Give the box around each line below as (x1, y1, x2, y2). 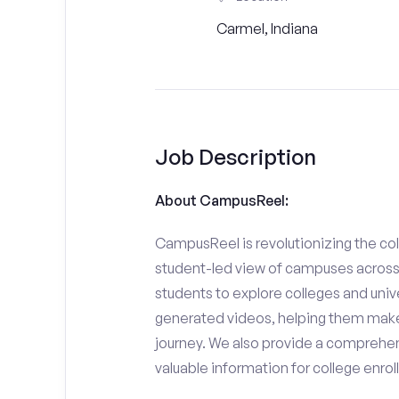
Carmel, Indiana (216, 20, 318, 37)
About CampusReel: (154, 191, 289, 209)
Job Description (154, 143, 316, 170)
